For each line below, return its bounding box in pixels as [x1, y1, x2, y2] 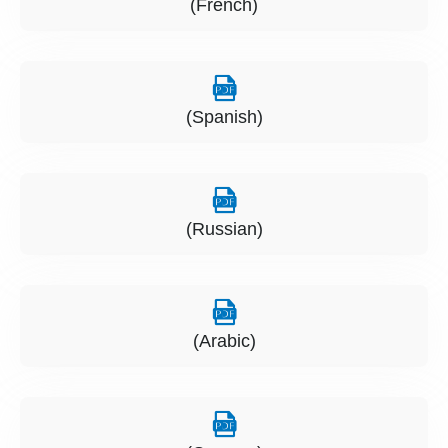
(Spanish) [185, 107, 263, 128]
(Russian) [185, 219, 263, 240]
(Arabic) [192, 331, 256, 352]
